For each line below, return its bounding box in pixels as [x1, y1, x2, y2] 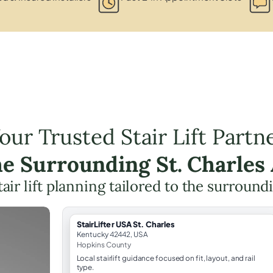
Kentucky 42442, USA [76, 229, 148, 239]
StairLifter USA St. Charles [76, 219, 175, 229]
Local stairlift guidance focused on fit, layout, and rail [76, 253, 255, 263]
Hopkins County [76, 239, 132, 249]
